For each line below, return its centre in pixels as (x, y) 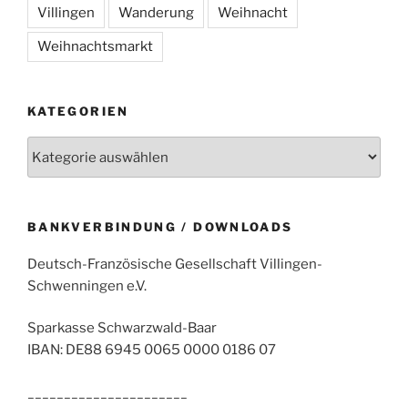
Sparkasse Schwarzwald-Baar (122, 328)
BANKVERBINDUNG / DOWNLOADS (160, 227)
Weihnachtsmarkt (95, 46)
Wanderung (156, 12)
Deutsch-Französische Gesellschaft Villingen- (175, 264)
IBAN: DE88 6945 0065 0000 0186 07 (152, 350)
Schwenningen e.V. (87, 286)
